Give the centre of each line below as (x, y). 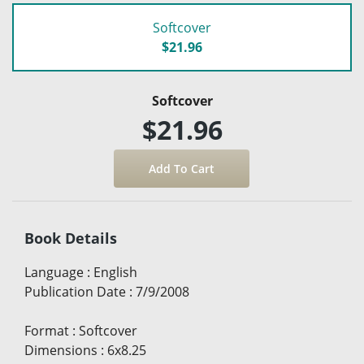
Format (47, 331)
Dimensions (61, 351)
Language (54, 273)
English (115, 273)
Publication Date (75, 292)
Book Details (71, 238)
